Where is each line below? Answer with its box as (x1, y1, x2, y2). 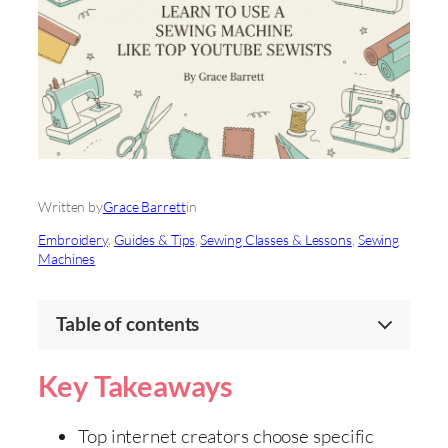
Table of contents (56, 313, 200, 336)
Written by (38, 198, 103, 216)
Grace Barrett (103, 198, 186, 216)
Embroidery (38, 231, 109, 249)
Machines (38, 250, 96, 268)
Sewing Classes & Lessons (200, 231, 352, 249)
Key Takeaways (38, 368, 233, 403)
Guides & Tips (113, 231, 195, 249)
